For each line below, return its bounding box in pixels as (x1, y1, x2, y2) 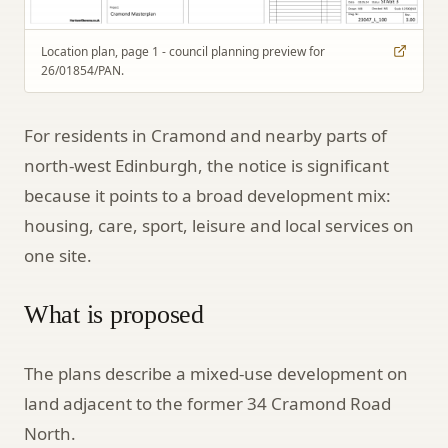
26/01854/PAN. (41, 61, 124, 79)
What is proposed (24, 299, 204, 329)
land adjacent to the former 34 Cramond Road (24, 391, 391, 415)
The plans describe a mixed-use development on (24, 361, 408, 385)
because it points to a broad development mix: (24, 183, 391, 207)
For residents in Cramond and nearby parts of (24, 123, 387, 147)
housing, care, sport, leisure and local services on (24, 213, 414, 237)
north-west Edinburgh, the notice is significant (24, 153, 389, 177)
